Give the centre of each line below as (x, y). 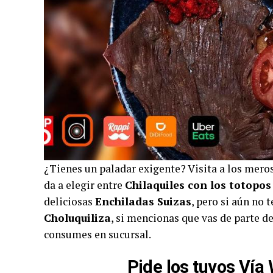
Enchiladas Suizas (143, 201)
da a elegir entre (84, 185)
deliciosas (69, 201)
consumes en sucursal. (97, 234)
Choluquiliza (77, 218)
